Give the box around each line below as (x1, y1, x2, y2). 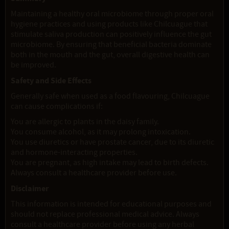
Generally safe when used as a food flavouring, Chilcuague (11, 91, 210, 102)
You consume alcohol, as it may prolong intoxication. (11, 127, 191, 138)
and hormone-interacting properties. (11, 147, 138, 158)
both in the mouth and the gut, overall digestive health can (11, 50, 210, 60)
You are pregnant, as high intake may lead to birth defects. (11, 157, 209, 168)
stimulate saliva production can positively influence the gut (11, 29, 212, 40)
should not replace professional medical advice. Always (11, 209, 199, 220)
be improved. (11, 60, 56, 71)
